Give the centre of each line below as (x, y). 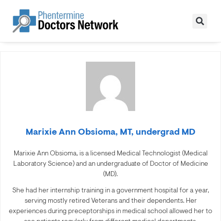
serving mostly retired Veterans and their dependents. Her (110, 201)
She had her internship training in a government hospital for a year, (110, 190)
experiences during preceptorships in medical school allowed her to (110, 211)
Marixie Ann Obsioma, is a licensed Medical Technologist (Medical (110, 153)
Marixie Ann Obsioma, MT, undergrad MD (110, 132)
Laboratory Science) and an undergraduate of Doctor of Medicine (110, 164)
